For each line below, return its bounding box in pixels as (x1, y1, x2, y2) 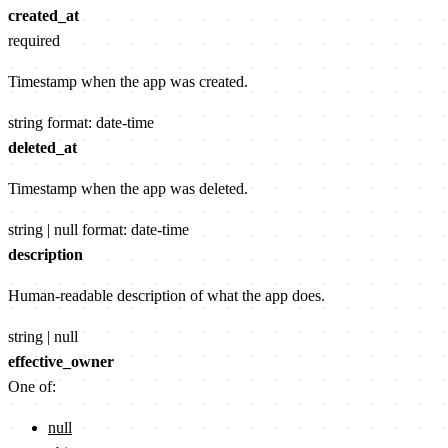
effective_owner (8, 353, 114, 371)
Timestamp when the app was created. (8, 73, 248, 91)
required (8, 32, 60, 50)
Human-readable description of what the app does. (8, 287, 325, 305)
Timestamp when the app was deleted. (8, 180, 248, 198)
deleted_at (8, 139, 77, 157)
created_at (8, 7, 79, 25)
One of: (8, 378, 56, 396)
